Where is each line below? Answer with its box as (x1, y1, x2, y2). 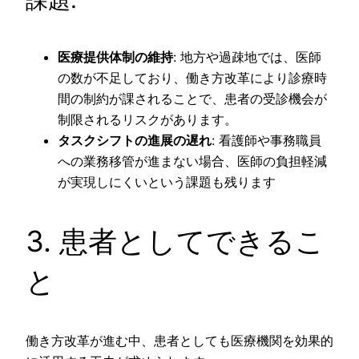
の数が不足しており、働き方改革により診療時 (58, 69, 327, 86)
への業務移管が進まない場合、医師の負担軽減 (58, 152, 327, 169)
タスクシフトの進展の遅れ (58, 131, 212, 148)
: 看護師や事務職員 (212, 131, 321, 148)
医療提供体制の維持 (58, 48, 173, 65)
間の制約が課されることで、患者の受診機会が (58, 90, 327, 107)
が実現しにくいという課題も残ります (58, 173, 276, 190)
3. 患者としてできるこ (26, 223, 325, 259)
